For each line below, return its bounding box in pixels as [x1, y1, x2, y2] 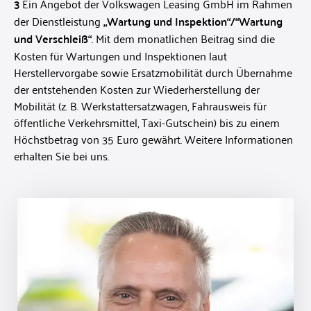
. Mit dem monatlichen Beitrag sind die [92, 28, 275, 49]
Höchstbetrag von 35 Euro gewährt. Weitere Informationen [14, 129, 293, 149]
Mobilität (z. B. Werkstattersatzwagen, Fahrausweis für [14, 96, 267, 116]
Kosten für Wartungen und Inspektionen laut [14, 46, 227, 66]
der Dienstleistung [14, 11, 103, 31]
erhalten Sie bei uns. [14, 146, 109, 166]
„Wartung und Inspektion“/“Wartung [103, 11, 283, 32]
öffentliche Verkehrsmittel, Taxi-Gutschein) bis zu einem [14, 112, 280, 133]
